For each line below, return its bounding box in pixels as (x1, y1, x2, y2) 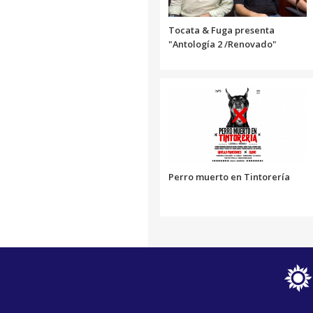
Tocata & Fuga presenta (168, 24, 275, 37)
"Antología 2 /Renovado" (168, 38, 277, 51)
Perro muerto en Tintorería (168, 170, 290, 184)
